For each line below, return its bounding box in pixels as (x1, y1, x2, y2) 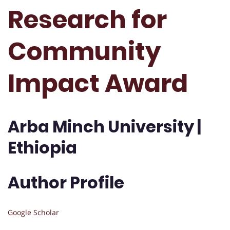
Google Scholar (8, 207, 59, 218)
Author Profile (8, 170, 124, 194)
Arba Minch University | (8, 115, 201, 139)
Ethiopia (8, 136, 77, 160)
